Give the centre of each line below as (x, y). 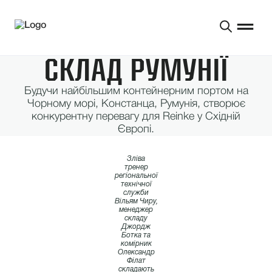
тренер (136, 167)
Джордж (136, 227)
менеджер (136, 210)
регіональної (136, 176)
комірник (136, 244)
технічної (136, 184)
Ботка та (136, 235)
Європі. (136, 129)
